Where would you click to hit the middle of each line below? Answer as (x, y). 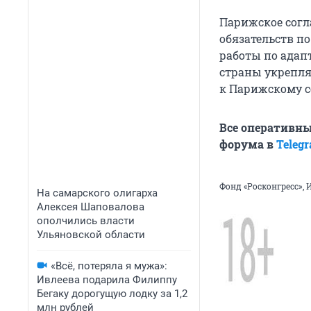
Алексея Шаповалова (91, 207)
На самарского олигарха (97, 193)
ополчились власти (86, 221)
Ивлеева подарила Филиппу (107, 280)
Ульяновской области (91, 235)
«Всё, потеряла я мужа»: (109, 266)
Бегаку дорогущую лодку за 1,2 (112, 294)
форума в (248, 144)
